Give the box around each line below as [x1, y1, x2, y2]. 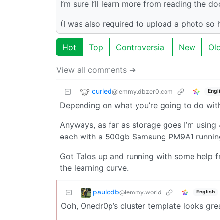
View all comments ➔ [56, 64, 136, 75]
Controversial [116, 42, 166, 52]
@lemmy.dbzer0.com [112, 87, 173, 95]
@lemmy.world [119, 188, 162, 196]
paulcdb [93, 187, 119, 196]
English [196, 189, 215, 195]
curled [92, 86, 112, 95]
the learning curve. [60, 163, 129, 173]
